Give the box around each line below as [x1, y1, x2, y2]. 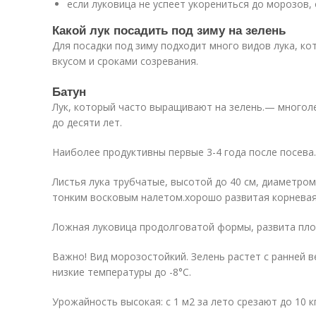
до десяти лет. [52, 116, 122, 129]
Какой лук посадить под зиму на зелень [52, 21, 286, 38]
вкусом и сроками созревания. [52, 54, 198, 68]
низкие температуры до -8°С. [52, 265, 191, 279]
